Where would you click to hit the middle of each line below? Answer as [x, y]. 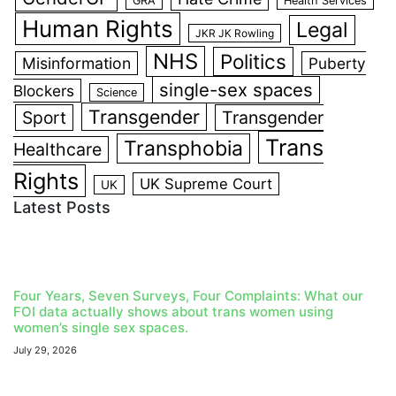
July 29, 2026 [45, 350]
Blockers [44, 91]
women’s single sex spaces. [101, 328]
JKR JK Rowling [235, 34]
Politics [253, 62]
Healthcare [57, 150]
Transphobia [183, 149]
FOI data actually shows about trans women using [173, 312]
